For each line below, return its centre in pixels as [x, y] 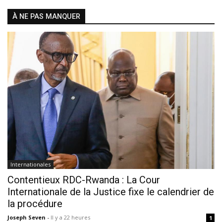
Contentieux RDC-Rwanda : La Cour [84, 180]
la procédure [35, 203]
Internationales [30, 164]
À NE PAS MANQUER [46, 17]
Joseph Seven [27, 217]
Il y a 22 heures [70, 217]
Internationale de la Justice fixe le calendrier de [111, 192]
